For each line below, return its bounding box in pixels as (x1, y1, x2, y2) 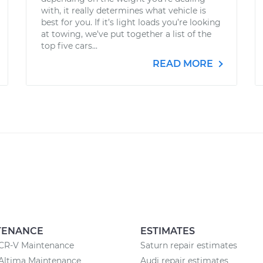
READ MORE (153, 58, 215, 69)
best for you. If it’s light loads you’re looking (41, 17, 221, 28)
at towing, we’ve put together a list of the (41, 29, 211, 39)
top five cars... (41, 41, 97, 51)
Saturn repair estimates (140, 240, 237, 251)
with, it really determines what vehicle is (41, 5, 206, 16)
